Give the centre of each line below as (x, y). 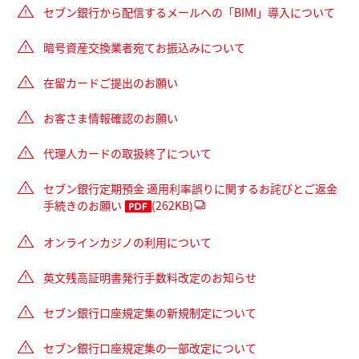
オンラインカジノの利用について (127, 242)
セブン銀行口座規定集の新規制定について (150, 313)
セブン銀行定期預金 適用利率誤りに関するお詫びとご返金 (190, 189)
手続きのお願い (83, 206)
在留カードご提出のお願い (111, 83)
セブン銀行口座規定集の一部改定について (150, 348)
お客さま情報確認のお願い (111, 118)
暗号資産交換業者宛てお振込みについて (144, 48)
